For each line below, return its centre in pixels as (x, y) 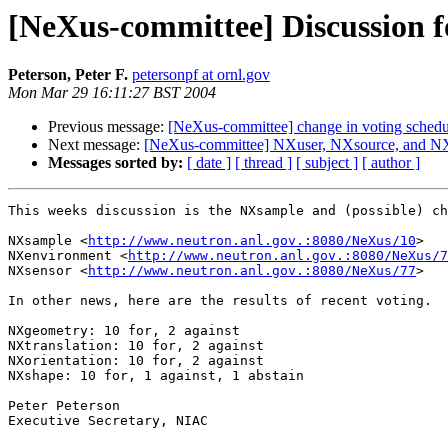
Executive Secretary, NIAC (108, 421)
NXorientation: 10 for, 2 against (136, 361)
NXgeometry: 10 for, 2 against (124, 331)
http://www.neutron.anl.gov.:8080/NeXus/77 (252, 271)
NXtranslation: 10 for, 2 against (136, 346)
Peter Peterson (64, 406)
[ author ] (391, 163)
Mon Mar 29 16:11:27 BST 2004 (112, 93)
